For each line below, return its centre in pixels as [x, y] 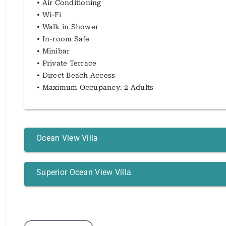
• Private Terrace [67, 63]
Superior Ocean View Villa [84, 172]
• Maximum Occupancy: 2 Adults [95, 87]
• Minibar [53, 51]
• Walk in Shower [68, 26]
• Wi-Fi [49, 14]
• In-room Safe [63, 39]
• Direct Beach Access [76, 75]
